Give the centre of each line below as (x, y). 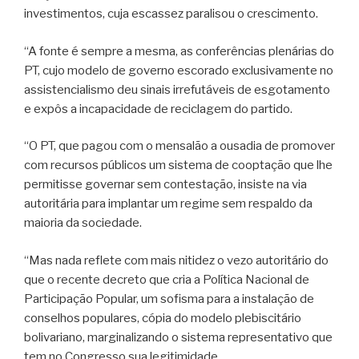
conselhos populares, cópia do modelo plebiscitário (163, 318)
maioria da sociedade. (83, 223)
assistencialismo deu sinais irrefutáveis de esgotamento (177, 89)
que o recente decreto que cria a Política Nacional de (167, 279)
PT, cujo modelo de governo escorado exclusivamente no (179, 70)
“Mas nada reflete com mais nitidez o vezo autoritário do (176, 260)
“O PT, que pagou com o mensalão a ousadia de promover (179, 146)
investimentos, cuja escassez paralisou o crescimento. (171, 14)
